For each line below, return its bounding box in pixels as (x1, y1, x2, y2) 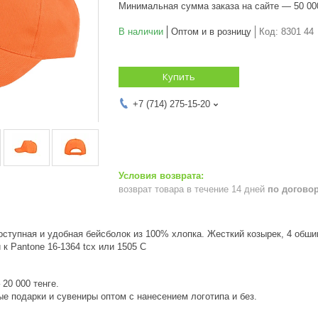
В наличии (119, 26, 163, 37)
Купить (163, 70, 195, 83)
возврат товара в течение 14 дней (119, 183, 268, 194)
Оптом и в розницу (171, 26, 251, 37)
